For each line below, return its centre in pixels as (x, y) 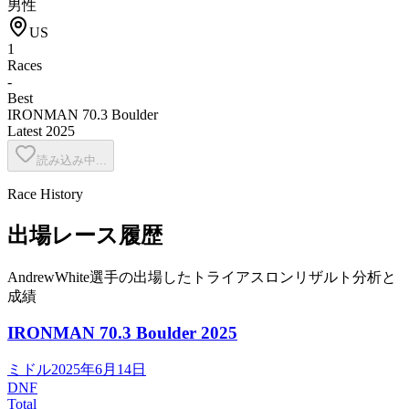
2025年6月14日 (99, 370)
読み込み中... (72, 160)
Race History (45, 194)
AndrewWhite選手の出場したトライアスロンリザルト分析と (202, 277)
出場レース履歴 (85, 235)
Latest (26, 131)
